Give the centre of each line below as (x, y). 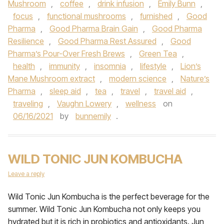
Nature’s (195, 78)
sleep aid (65, 91)
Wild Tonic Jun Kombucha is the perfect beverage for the (109, 196)
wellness (141, 103)
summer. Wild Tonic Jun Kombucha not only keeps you (104, 209)
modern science (138, 78)
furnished (156, 16)
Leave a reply (26, 174)
